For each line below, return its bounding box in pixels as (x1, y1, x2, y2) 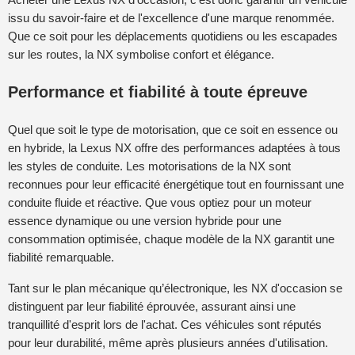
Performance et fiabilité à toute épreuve (8, 82, 307, 101)
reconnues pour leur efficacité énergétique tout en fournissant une (8, 177, 344, 192)
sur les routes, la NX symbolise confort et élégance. (8, 48, 274, 62)
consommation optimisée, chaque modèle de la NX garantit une (8, 232, 334, 246)
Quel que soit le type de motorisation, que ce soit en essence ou (8, 123, 338, 137)
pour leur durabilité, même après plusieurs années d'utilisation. (8, 335, 328, 349)
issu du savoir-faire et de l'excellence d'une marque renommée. (8, 11, 334, 25)
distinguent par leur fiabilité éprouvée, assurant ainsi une (8, 299, 296, 313)
